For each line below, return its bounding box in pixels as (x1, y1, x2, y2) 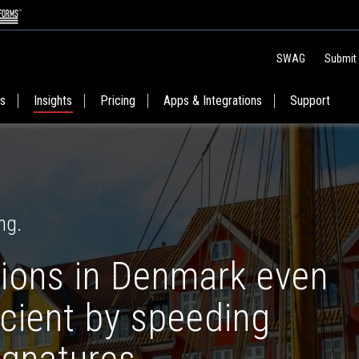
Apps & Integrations (163, 92, 262, 108)
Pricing (100, 92, 135, 108)
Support (290, 92, 330, 108)
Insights (34, 92, 72, 108)
